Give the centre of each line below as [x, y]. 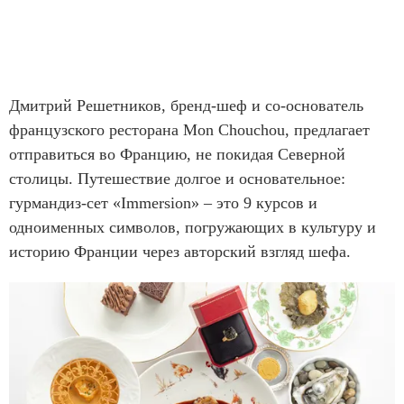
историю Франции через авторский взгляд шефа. [182, 251]
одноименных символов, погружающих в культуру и [193, 227]
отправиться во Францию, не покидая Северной [177, 154]
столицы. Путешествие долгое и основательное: [177, 178]
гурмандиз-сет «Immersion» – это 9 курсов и [163, 202]
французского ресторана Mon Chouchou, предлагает [189, 129]
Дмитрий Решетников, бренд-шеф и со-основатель [186, 105]
